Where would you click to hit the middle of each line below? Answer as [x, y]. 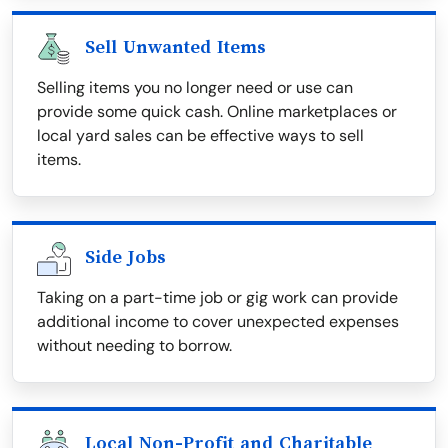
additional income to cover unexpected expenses [218, 322]
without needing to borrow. [134, 346]
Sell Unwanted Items [175, 47]
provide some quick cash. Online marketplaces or [217, 112]
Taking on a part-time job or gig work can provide [217, 298]
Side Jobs [125, 257]
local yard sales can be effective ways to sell [200, 136]
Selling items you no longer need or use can [195, 88]
